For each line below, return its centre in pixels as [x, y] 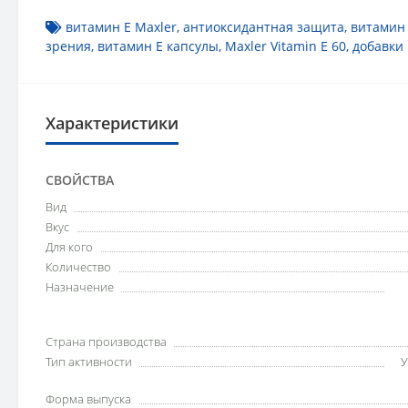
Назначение [80, 287]
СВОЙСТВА [80, 180]
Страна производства [106, 342]
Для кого [69, 247]
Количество [78, 267]
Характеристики [112, 123]
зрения [68, 46]
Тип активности [89, 362]
